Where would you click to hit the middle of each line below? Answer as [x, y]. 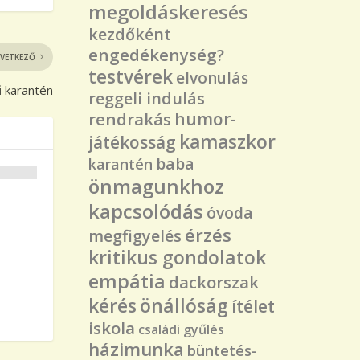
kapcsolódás [146, 211]
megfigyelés [135, 235]
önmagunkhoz [157, 186]
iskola [112, 327]
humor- [206, 119]
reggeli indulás [147, 98]
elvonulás [213, 78]
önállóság [184, 305]
